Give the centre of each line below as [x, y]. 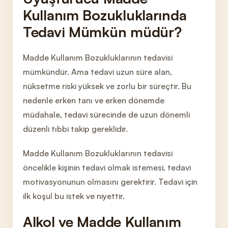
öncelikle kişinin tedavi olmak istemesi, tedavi [107, 167]
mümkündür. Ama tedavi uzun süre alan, [97, 72]
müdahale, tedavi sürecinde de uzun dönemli [106, 115]
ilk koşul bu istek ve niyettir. [74, 196]
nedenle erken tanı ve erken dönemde [94, 100]
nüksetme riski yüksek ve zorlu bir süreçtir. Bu [107, 86]
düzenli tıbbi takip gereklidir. [75, 129]
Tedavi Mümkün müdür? [102, 32]
